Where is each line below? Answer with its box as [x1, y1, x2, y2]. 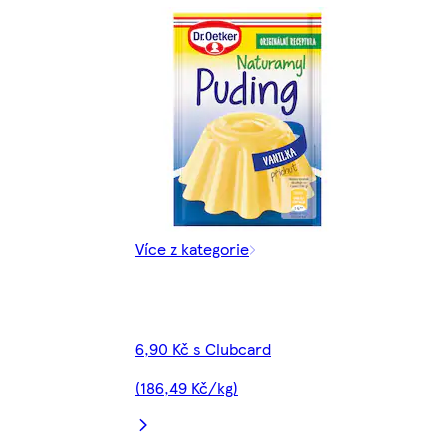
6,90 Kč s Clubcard [135, 336, 271, 360]
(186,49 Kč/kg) [135, 375, 238, 399]
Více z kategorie [135, 236, 249, 260]
